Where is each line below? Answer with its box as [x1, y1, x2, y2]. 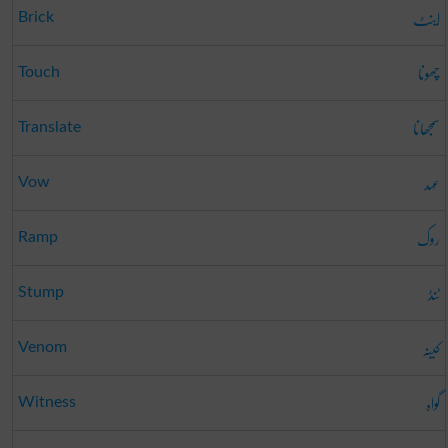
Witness [17, 393, 76, 410]
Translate [17, 118, 81, 135]
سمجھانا [412, 108, 440, 148]
